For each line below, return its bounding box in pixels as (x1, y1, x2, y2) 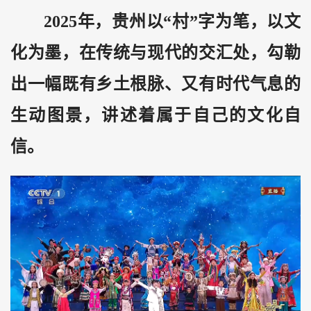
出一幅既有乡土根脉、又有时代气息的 (10, 74, 301, 93)
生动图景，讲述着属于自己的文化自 (10, 106, 301, 124)
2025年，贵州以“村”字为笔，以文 (44, 12, 301, 31)
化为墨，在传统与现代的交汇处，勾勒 (10, 43, 301, 62)
